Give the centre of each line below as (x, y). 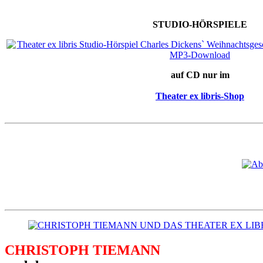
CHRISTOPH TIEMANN (82, 250)
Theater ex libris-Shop (200, 96)
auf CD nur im (200, 75)
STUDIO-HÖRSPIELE (200, 25)
